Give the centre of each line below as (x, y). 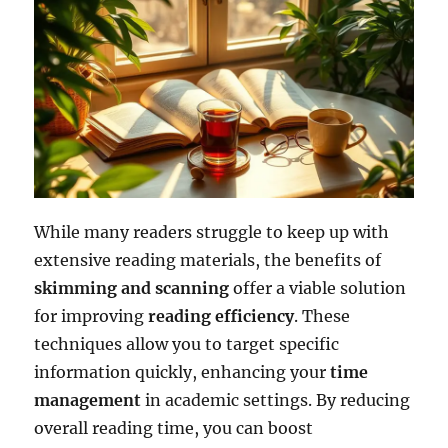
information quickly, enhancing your (182, 372)
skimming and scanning (132, 288)
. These (322, 316)
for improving (91, 316)
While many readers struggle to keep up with (212, 232)
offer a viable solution (318, 288)
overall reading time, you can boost (174, 428)
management (88, 400)
